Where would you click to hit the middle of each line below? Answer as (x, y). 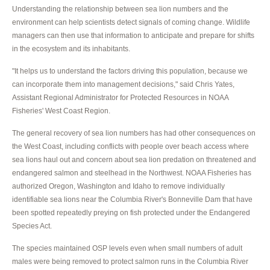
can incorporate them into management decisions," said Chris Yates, (123, 84)
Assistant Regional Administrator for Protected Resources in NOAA (120, 97)
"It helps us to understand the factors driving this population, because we (130, 71)
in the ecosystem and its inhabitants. (71, 49)
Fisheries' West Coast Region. (61, 111)
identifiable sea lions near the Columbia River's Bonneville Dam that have (132, 199)
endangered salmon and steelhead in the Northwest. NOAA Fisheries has (132, 173)
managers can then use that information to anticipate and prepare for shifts (133, 35)
